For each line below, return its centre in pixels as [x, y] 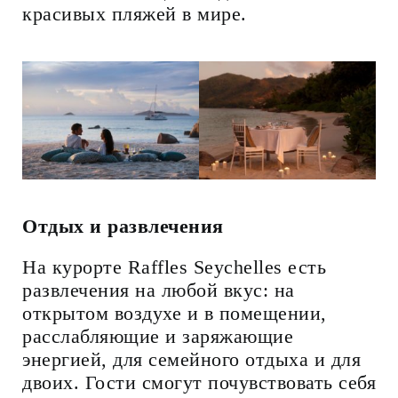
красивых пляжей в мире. [135, 13]
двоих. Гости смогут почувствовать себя [199, 382]
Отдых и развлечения [123, 226]
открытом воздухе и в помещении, [175, 313]
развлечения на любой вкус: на [159, 290]
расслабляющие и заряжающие [158, 336]
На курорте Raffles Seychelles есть [174, 267]
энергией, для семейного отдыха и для [191, 359]
